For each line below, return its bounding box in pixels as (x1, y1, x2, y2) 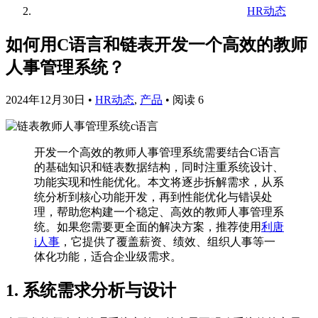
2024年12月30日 (6, 93, 85, 106)
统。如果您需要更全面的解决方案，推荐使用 (34, 220, 261, 233)
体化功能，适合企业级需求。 (34, 250, 182, 263)
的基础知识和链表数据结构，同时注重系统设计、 (34, 160, 284, 173)
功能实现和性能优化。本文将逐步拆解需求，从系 (34, 175, 284, 188)
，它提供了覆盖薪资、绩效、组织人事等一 (60, 235, 275, 248)
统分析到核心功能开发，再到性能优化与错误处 (34, 190, 273, 203)
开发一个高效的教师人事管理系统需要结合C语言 (34, 146, 280, 158)
